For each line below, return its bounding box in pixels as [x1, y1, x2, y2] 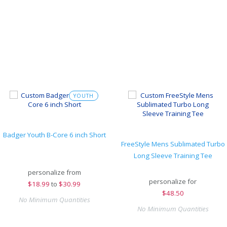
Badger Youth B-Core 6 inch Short [3, 130, 106, 139]
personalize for [149, 177, 197, 186]
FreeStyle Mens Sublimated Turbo [121, 139, 225, 148]
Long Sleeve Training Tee [133, 151, 212, 160]
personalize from [27, 168, 81, 177]
